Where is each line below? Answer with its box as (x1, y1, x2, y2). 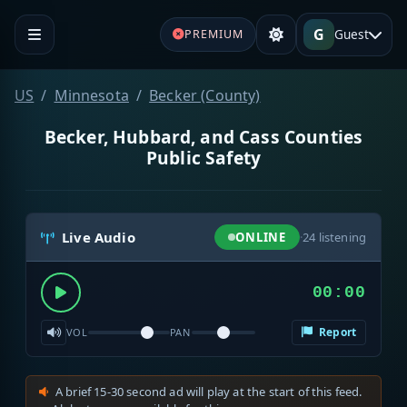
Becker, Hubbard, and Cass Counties (44, 124, 363, 149)
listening (315, 228, 366, 245)
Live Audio (62, 228, 135, 247)
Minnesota (54, 84, 129, 105)
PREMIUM (184, 25, 243, 42)
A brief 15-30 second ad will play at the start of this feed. (55, 383, 362, 401)
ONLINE (234, 228, 287, 245)
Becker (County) (149, 84, 261, 105)
